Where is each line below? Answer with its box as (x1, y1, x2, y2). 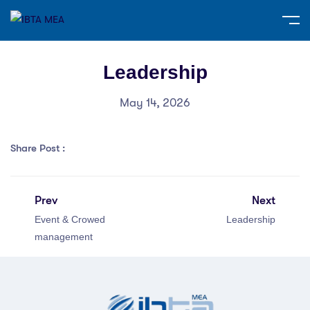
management (35, 230, 93, 242)
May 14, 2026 (120, 95, 190, 109)
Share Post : (10, 141, 68, 154)
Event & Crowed (35, 213, 105, 225)
